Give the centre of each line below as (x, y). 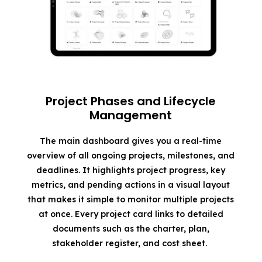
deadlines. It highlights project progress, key (131, 170)
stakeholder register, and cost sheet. (131, 244)
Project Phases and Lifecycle (131, 101)
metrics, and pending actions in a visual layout (131, 185)
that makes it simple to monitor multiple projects (131, 200)
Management (131, 116)
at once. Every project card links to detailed (131, 214)
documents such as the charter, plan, (131, 229)
